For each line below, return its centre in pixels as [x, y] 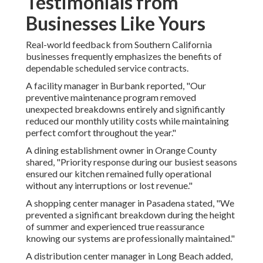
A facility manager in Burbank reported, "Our [116, 86]
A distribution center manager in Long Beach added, [129, 256]
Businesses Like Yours [116, 23]
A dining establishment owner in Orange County [121, 150]
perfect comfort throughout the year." [101, 133]
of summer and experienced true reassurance [115, 227]
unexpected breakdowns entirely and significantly [125, 109]
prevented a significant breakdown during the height [130, 215]
